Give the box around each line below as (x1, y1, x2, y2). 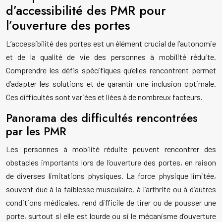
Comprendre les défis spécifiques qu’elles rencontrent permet (6, 65, 216, 75)
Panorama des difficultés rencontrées (6, 110, 198, 127)
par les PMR (6, 123, 66, 140)
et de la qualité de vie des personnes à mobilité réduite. (6, 52, 216, 62)
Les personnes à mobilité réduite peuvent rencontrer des (6, 144, 216, 154)
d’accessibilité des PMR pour (6, 1, 166, 20)
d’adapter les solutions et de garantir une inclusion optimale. (6, 79, 216, 89)
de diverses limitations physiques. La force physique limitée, (6, 171, 216, 181)
